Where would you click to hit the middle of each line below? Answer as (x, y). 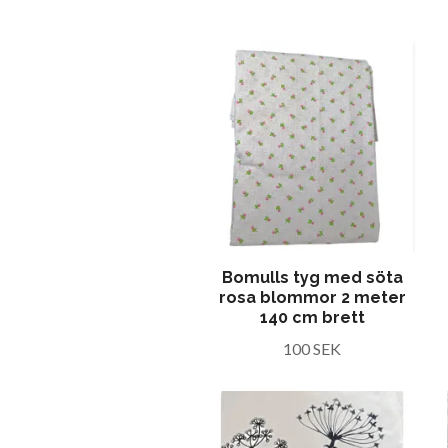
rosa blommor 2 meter (312, 297)
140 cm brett (312, 317)
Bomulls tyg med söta (312, 277)
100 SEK (312, 348)
